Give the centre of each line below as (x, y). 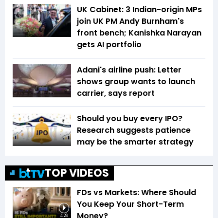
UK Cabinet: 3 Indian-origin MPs (139, 10)
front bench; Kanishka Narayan (139, 33)
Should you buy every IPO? (130, 119)
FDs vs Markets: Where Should (136, 193)
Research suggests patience (134, 130)
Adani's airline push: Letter (129, 70)
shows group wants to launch (136, 82)
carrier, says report (116, 93)
